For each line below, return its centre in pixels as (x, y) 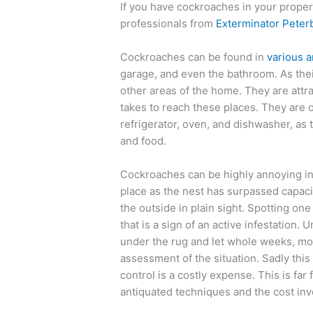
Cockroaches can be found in (194, 57)
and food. (144, 140)
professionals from (168, 23)
